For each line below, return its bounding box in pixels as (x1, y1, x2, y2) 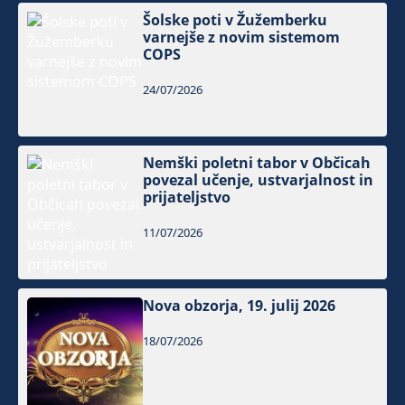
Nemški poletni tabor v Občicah (143, 153, 372, 174)
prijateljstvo (143, 187, 231, 208)
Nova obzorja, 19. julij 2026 (143, 296, 336, 316)
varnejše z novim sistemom (143, 27, 341, 48)
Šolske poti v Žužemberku (143, 10, 328, 31)
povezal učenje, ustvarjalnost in (143, 170, 374, 191)
